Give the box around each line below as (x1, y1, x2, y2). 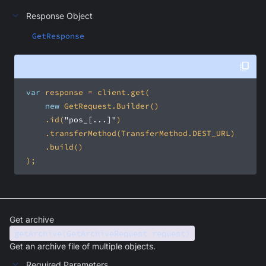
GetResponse (32, 31, 84, 41)
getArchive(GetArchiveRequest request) (14, 228, 190, 239)
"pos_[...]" (64, 115, 116, 125)
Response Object (26, 10, 93, 21)
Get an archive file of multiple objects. (9, 241, 156, 251)
